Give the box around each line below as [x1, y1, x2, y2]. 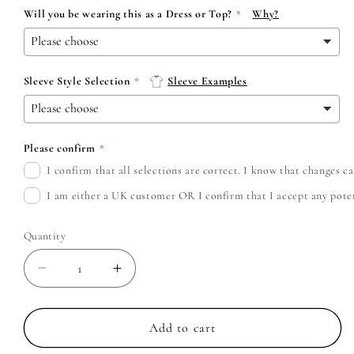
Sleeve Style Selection [23, 73, 130, 88]
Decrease [40, 266, 107, 284]
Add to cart [149, 319, 216, 336]
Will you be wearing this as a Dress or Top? [23, 6, 232, 21]
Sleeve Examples [168, 73, 247, 88]
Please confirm [23, 141, 96, 155]
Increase [115, 266, 175, 284]
